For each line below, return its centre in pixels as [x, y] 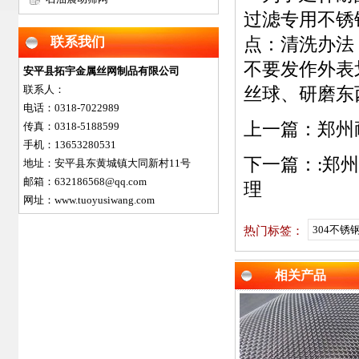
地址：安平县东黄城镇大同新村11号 [107, 163]
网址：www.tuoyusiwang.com [89, 200]
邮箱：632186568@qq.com [85, 182]
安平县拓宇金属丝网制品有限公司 [101, 71]
